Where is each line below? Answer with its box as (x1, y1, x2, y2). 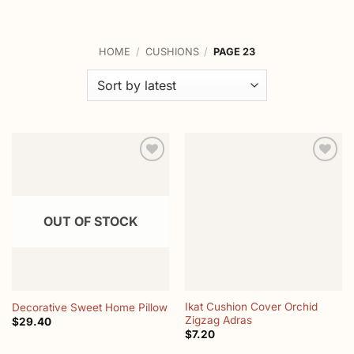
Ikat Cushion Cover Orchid (184, 299, 318, 313)
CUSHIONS (145, 46, 199, 58)
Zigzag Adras (184, 313, 252, 326)
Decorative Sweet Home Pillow (11, 300, 168, 314)
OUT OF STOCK (43, 213, 138, 230)
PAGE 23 (211, 46, 256, 58)
